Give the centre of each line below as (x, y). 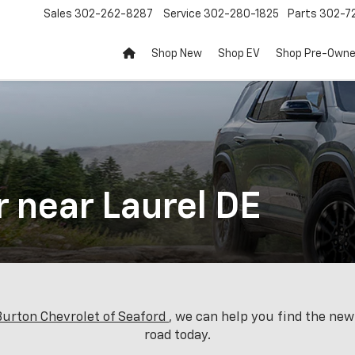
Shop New (177, 54)
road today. (177, 336)
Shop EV (239, 54)
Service (182, 15)
